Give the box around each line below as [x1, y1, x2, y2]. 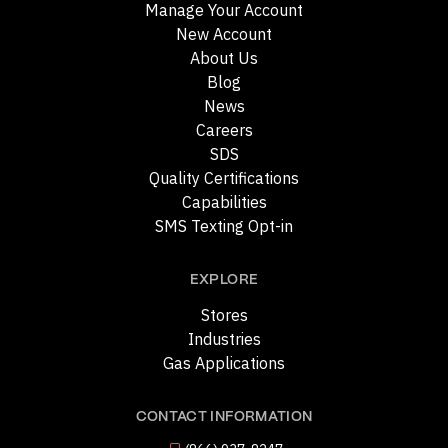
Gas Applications [163, 353, 285, 374]
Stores [200, 305, 248, 326]
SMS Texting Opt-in [155, 216, 293, 237]
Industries [187, 329, 261, 350]
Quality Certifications [149, 168, 299, 189]
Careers [195, 120, 253, 141]
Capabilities [181, 192, 267, 213]
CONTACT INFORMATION [135, 410, 313, 425]
